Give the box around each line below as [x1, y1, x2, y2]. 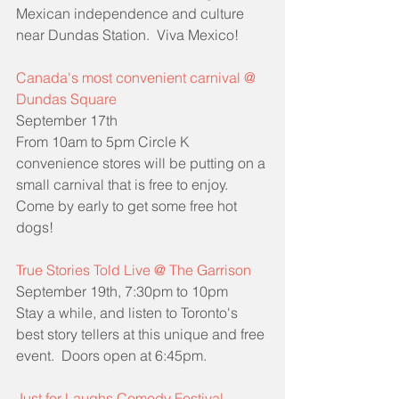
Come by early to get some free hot [16, 196, 240, 215]
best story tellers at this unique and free [16, 324, 268, 343]
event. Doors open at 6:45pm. [16, 346, 207, 364]
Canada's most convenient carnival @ [16, 68, 259, 86]
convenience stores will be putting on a [16, 153, 269, 172]
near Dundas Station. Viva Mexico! [16, 25, 239, 44]
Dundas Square [16, 89, 117, 108]
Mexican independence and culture [16, 4, 248, 22]
